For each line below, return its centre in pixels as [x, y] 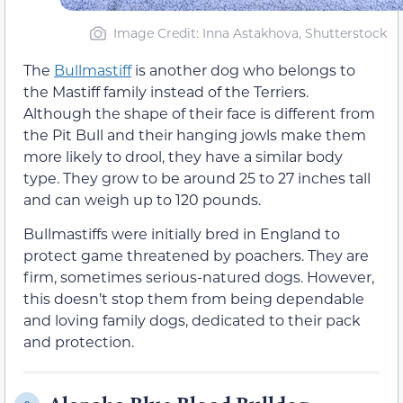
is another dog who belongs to [243, 69]
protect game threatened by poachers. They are [196, 255]
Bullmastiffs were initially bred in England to [182, 234]
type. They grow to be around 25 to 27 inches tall [197, 177]
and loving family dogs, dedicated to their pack [192, 320]
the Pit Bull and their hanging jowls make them [195, 134]
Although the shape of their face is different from [199, 112]
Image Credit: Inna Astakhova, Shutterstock [250, 32]
